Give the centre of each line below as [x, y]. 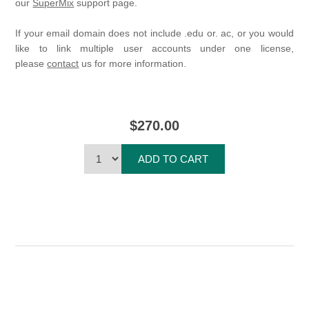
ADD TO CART [173, 159]
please [31, 64]
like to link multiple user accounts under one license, [154, 49]
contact [63, 64]
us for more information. [133, 64]
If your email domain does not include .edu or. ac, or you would [154, 33]
